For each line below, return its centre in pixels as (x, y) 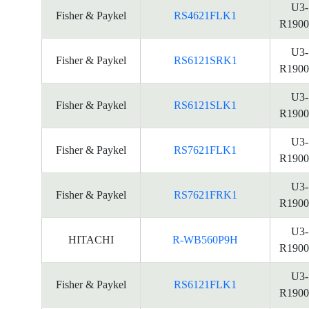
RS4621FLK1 (205, 16)
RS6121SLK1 (205, 105)
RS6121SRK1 (205, 60)
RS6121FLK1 (205, 285)
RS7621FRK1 (205, 195)
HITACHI (91, 240)
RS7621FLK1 (205, 150)
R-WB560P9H (205, 240)
